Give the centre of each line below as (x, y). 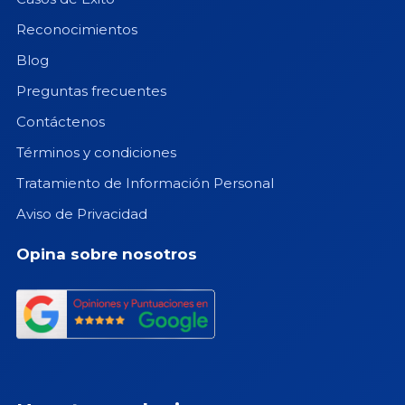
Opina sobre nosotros (106, 254)
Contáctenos (60, 122)
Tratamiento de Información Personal (145, 184)
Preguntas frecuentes (91, 91)
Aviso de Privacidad (81, 214)
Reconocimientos (76, 30)
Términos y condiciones (96, 153)
